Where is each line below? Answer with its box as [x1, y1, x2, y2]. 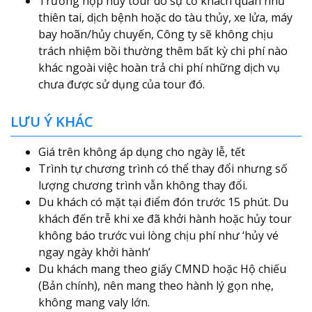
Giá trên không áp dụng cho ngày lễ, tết [38, 143, 245, 159]
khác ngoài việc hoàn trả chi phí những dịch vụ [38, 59, 280, 75]
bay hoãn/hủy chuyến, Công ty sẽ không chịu [38, 26, 273, 42]
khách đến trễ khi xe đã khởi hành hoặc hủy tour [38, 210, 292, 226]
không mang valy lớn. [38, 294, 153, 310]
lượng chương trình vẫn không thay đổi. [38, 177, 247, 193]
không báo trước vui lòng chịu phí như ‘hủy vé [38, 227, 279, 243]
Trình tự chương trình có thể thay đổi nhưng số [38, 160, 288, 176]
